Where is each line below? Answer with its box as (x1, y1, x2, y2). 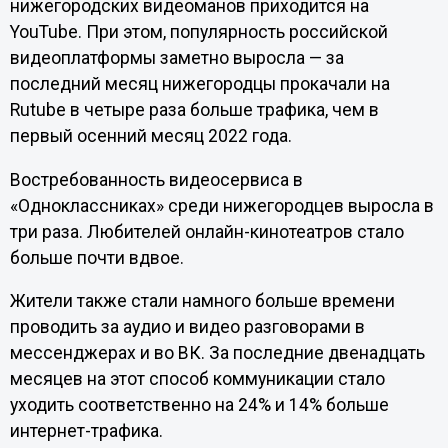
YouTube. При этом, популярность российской (9, 22, 388, 43)
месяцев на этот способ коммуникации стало (9, 369, 385, 390)
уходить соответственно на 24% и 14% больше (9, 395, 389, 416)
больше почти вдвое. (9, 247, 184, 268)
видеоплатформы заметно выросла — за (9, 48, 344, 69)
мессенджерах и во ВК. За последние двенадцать (9, 343, 425, 364)
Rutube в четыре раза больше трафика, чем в (9, 100, 379, 121)
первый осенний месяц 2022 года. (9, 126, 300, 147)
